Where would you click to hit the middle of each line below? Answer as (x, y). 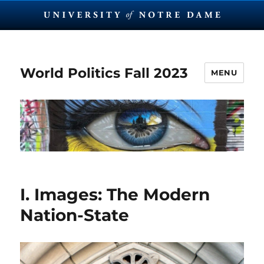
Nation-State (75, 215)
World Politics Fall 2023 (104, 73)
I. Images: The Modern (115, 195)
